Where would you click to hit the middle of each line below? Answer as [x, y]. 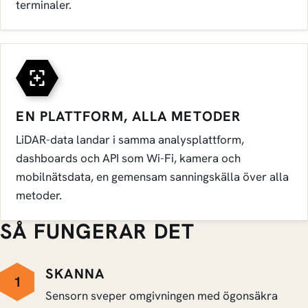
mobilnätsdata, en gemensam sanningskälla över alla [153, 176]
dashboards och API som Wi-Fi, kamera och [129, 158]
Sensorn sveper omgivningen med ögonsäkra [162, 295]
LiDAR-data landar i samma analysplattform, [130, 139]
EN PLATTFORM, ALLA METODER [129, 116]
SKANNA [75, 273]
